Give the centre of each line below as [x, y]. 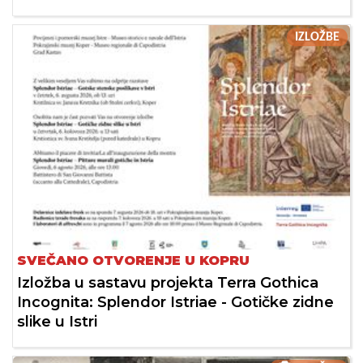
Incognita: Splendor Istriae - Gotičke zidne [175, 302]
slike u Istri [57, 321]
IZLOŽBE [317, 37]
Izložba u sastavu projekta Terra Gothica [168, 282]
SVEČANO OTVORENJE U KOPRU [133, 260]
